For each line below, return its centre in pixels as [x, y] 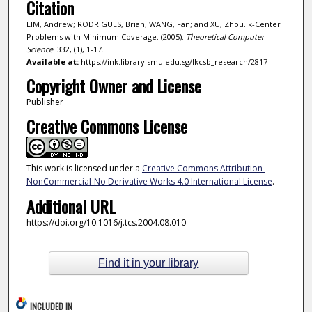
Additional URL [71, 206]
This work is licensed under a [84, 169]
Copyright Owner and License [114, 85]
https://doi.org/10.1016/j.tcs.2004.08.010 [106, 222]
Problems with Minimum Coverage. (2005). [106, 37]
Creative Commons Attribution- [203, 169]
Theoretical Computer [225, 37]
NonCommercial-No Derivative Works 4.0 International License [149, 182]
